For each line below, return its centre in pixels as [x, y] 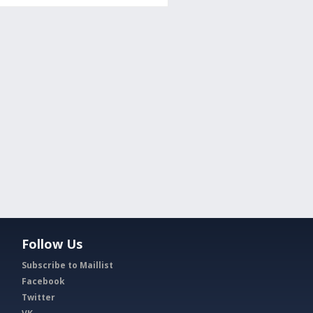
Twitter [38, 297]
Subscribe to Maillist [67, 265]
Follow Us [52, 243]
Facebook [43, 281]
